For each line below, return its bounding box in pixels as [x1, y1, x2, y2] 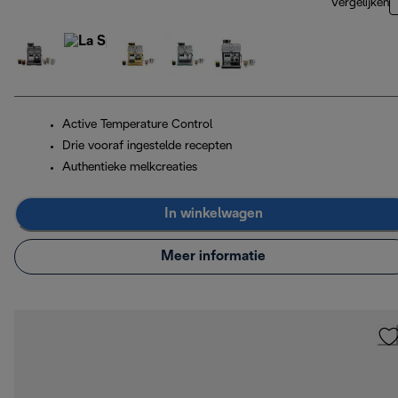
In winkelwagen [163, 207, 263, 221]
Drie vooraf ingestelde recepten [62, 139, 232, 152]
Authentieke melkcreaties [62, 161, 197, 173]
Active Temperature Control [62, 118, 212, 131]
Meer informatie [161, 250, 266, 264]
